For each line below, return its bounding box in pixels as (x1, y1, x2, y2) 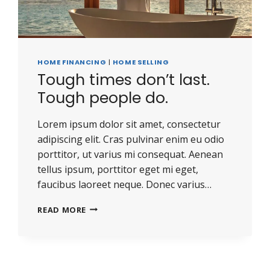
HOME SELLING (112, 57, 169, 67)
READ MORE (37, 204, 87, 215)
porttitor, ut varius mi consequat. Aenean (37, 147, 224, 161)
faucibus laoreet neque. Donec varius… (37, 177, 212, 191)
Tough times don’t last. (37, 69, 210, 90)
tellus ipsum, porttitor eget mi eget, (37, 162, 199, 176)
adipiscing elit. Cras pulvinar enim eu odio (37, 132, 225, 146)
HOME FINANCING (37, 57, 107, 67)
